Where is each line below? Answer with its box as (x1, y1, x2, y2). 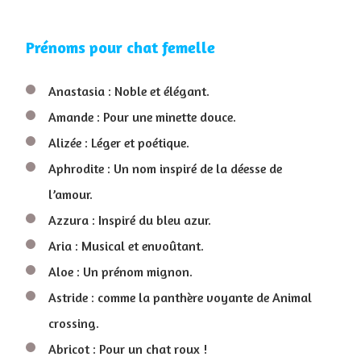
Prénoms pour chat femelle (26, 37, 215, 57)
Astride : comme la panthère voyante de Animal (48, 289, 312, 305)
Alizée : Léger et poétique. (48, 135, 189, 151)
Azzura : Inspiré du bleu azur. (48, 212, 211, 228)
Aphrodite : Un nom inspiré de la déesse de (48, 160, 282, 176)
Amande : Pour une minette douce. (48, 109, 236, 125)
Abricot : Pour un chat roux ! (48, 341, 207, 357)
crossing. (48, 315, 99, 331)
